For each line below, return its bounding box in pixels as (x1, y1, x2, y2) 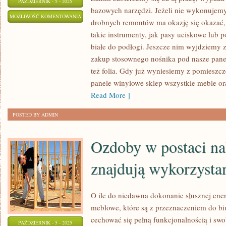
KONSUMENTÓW (81, 63, 120, 70)
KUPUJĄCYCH (81, 12, 112, 19)
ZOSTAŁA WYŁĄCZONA (18, 25, 73, 32)
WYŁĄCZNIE (81, 100, 109, 107)
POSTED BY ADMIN (13, 111, 58, 118)
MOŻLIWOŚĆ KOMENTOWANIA (10, 13, 81, 20)
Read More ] (91, 90, 130, 100)
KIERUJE (81, 75, 100, 82)
